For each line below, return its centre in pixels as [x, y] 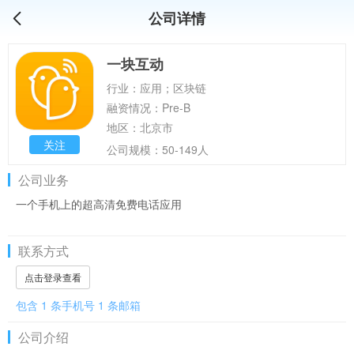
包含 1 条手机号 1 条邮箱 [78, 305]
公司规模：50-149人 [158, 149]
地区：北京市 [141, 127]
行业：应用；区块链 [156, 88]
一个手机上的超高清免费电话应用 [99, 204]
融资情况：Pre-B [149, 107]
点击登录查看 [53, 277]
